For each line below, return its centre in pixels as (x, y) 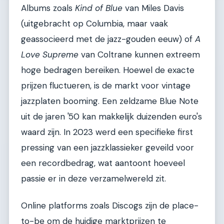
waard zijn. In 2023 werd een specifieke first (107, 132)
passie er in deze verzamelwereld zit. (93, 179)
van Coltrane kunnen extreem (139, 55)
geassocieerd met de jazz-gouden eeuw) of (108, 39)
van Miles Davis (153, 8)
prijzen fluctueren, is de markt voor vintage (106, 86)
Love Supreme (50, 55)
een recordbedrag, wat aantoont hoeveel (103, 163)
